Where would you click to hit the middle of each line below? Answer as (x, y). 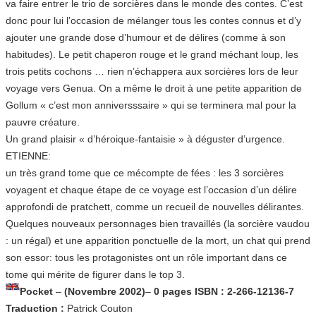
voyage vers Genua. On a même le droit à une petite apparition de (154, 88)
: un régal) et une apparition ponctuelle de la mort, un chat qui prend (158, 240)
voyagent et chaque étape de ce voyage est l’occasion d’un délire (151, 189)
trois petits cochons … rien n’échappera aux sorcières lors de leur (152, 71)
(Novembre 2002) (105, 291)
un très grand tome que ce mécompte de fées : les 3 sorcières (145, 172)
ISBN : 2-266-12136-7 (244, 291)
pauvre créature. (43, 122)
